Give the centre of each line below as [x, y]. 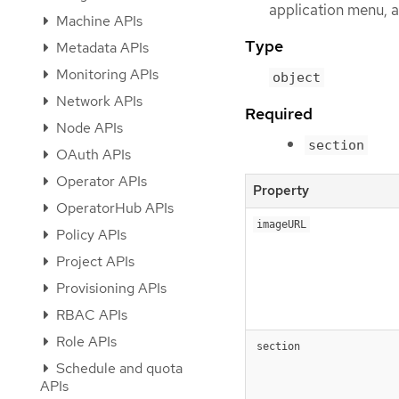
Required [279, 113]
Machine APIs [98, 21]
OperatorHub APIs [113, 208]
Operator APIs [100, 181]
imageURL [281, 224]
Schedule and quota [118, 368]
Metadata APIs [101, 48]
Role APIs [85, 342]
